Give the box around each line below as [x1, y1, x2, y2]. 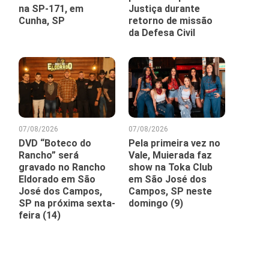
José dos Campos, [19, 185, 103, 197]
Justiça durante [128, 2, 201, 14]
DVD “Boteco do [19, 137, 92, 149]
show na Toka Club [128, 161, 213, 173]
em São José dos [128, 173, 207, 185]
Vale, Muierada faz [128, 149, 213, 161]
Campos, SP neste [128, 185, 213, 197]
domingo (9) [128, 197, 184, 209]
